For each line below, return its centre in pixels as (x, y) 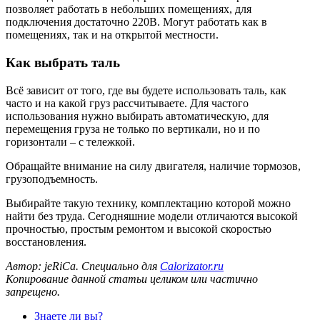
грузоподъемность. (52, 179)
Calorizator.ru (192, 266)
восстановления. (46, 241)
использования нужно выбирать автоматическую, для (137, 116)
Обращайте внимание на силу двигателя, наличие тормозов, (153, 166)
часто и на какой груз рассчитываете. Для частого (127, 103)
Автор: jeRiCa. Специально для (83, 266)
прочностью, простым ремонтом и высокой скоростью (139, 229)
